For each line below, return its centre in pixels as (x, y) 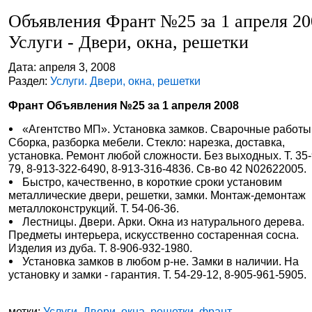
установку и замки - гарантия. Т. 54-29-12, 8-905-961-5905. (158, 274)
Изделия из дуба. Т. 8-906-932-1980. (101, 248)
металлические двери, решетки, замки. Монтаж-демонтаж (157, 195)
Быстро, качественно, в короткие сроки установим (153, 182)
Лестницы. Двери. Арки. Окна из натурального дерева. (164, 221)
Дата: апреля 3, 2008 (62, 67)
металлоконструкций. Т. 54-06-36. (94, 208)
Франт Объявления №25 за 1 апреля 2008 (124, 105)
